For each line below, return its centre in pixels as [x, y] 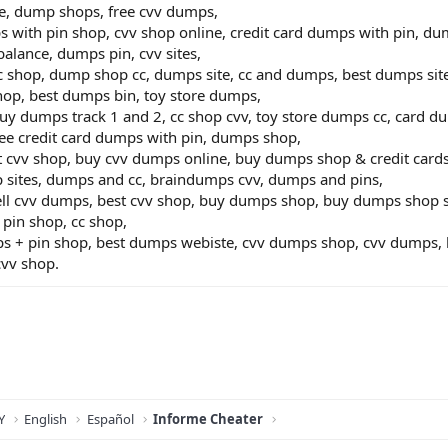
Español [110, 419]
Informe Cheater [208, 419]
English [46, 419]
